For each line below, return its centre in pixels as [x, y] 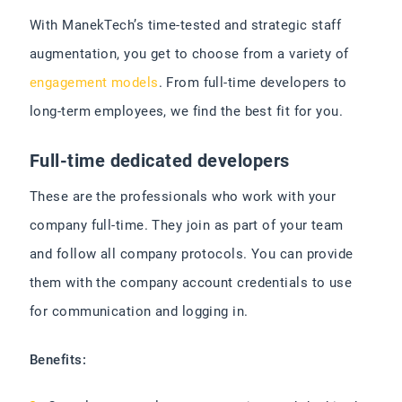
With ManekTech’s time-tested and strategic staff [186, 26]
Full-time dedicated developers [160, 161]
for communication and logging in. [139, 312]
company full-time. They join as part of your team [187, 226]
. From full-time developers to [253, 83]
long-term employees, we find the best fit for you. [187, 112]
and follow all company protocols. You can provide [192, 254]
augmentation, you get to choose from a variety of [189, 54]
